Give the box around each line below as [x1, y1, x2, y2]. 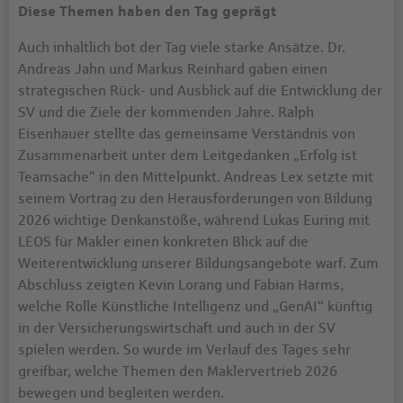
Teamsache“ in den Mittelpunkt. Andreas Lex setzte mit [18, 168, 373, 185]
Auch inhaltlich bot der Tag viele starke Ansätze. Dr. [18, 39, 345, 56]
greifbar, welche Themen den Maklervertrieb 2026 [18, 363, 337, 380]
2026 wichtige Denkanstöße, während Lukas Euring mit [18, 211, 370, 228]
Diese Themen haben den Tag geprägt [18, 2, 276, 20]
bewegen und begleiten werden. [18, 384, 227, 401]
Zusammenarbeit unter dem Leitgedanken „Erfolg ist [18, 147, 357, 164]
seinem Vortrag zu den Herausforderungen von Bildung [18, 190, 372, 207]
